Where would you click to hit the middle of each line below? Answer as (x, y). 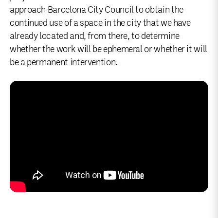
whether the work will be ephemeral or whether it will (109, 49)
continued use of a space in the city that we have (100, 23)
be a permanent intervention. (64, 62)
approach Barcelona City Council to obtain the (97, 9)
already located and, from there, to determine (95, 36)
